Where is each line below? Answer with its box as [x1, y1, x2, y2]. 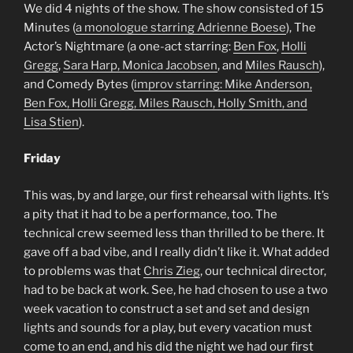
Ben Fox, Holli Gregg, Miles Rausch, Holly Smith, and [24, 95, 307, 110]
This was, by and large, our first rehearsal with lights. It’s [24, 188, 329, 203]
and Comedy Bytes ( [24, 76, 134, 91]
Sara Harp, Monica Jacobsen [63, 58, 217, 72]
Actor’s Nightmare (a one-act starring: [24, 39, 233, 54]
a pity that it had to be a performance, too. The [24, 206, 277, 221]
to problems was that [24, 263, 143, 278]
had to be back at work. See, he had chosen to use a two [24, 282, 328, 297]
